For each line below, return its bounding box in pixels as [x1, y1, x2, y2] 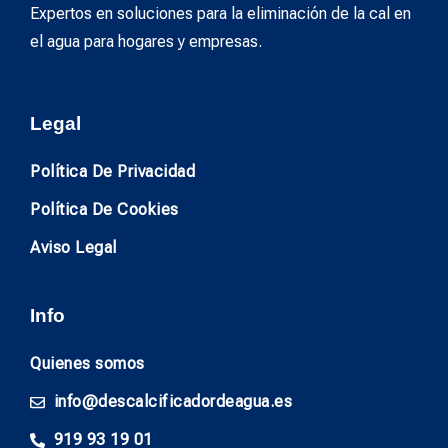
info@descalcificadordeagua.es [53, 392, 293, 412]
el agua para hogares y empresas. [30, 31, 262, 51]
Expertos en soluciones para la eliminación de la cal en [30, 3, 411, 23]
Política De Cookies [30, 200, 179, 220]
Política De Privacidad [30, 162, 195, 182]
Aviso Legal [30, 238, 117, 258]
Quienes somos [30, 354, 145, 374]
